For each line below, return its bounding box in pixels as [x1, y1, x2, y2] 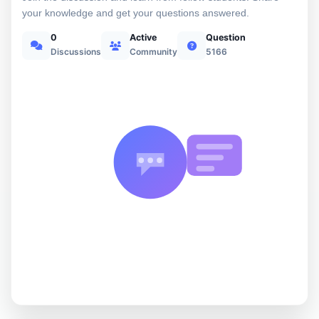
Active [130, 31, 157, 43]
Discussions [51, 46, 101, 57]
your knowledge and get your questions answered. [22, 7, 249, 19]
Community [130, 46, 177, 57]
